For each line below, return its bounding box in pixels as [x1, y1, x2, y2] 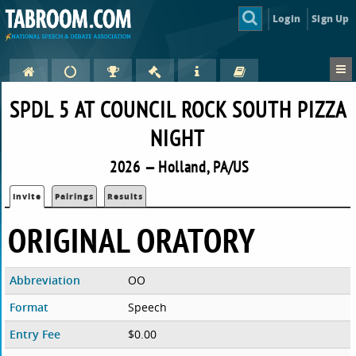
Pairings [55, 191, 95, 203]
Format [10, 300, 49, 315]
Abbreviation [10, 273, 81, 288]
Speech [127, 300, 167, 315]
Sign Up [311, 11, 350, 25]
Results [107, 191, 144, 203]
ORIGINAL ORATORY [8, 219, 257, 263]
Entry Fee [10, 327, 61, 342]
